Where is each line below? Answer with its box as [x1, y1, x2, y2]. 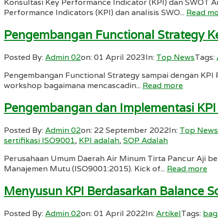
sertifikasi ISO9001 [4, 135, 75, 145]
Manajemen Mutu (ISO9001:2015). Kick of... [4, 163, 167, 174]
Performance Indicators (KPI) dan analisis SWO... [4, 7, 186, 18]
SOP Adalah [123, 135, 168, 145]
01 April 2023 [94, 52, 145, 63]
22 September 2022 [94, 125, 169, 135]
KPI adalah [79, 135, 119, 145]
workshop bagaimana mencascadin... [4, 80, 143, 91]
